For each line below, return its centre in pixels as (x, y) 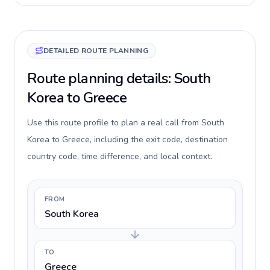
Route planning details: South (119, 78)
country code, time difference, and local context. (120, 156)
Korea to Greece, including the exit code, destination (127, 140)
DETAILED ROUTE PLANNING (96, 51)
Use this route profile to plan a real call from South (126, 123)
